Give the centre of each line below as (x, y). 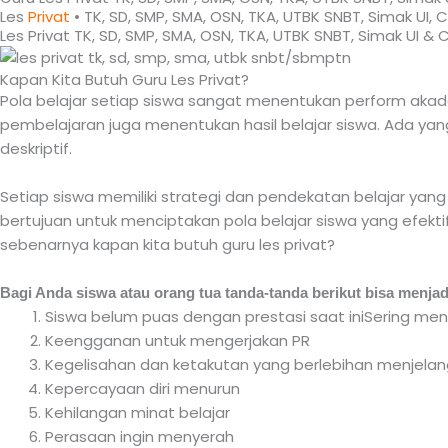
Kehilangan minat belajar (137, 412)
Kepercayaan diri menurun (142, 388)
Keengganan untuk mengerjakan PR (177, 340)
